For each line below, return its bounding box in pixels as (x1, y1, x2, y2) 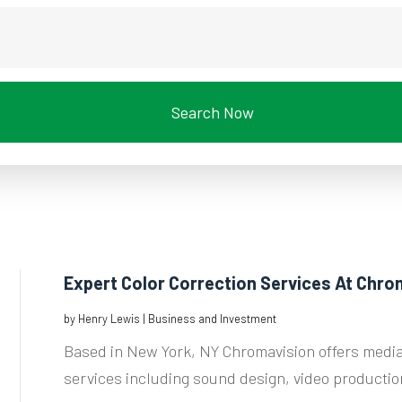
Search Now (171, 102, 254, 123)
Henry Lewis (77, 310, 140, 326)
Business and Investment (147, 310, 276, 326)
